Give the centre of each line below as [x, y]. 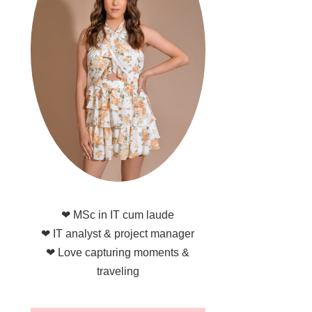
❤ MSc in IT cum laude [118, 215]
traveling [118, 271]
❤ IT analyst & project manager [118, 234]
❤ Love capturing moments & [118, 252]
